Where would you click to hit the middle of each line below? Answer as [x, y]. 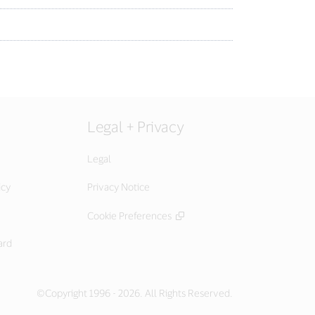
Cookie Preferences [129, 216]
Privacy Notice [118, 187]
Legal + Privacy [136, 126]
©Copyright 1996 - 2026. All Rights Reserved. [135, 293]
